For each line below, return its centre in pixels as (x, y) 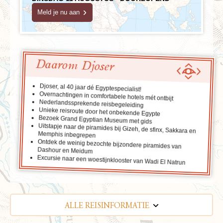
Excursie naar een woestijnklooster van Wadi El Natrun (111, 160)
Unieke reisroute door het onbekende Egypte (100, 112)
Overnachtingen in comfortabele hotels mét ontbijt (107, 96)
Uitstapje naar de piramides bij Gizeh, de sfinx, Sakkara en (117, 128)
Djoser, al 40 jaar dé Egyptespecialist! (90, 88)
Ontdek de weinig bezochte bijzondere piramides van (110, 144)
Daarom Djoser (75, 65)
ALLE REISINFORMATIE (107, 206)
